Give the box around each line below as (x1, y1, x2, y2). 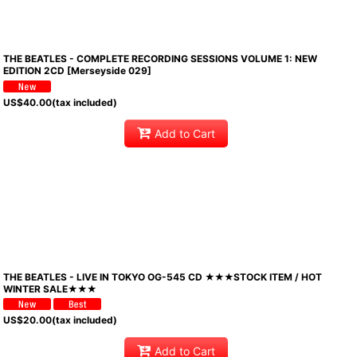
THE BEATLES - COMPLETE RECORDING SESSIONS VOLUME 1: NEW (3, 53, 318, 65)
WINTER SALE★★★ (3, 282, 97, 295)
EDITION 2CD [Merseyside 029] (3, 65, 152, 77)
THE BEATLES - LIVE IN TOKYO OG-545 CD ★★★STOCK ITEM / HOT (3, 270, 323, 283)
